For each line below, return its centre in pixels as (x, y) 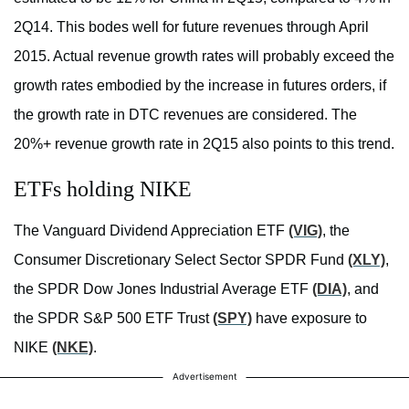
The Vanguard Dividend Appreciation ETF (151, 230)
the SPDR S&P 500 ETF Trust (113, 318)
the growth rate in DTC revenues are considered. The (185, 114)
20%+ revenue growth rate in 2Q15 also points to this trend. (204, 143)
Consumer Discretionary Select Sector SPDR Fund (181, 259)
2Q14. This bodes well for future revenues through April (191, 26)
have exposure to (309, 318)
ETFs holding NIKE (103, 189)
